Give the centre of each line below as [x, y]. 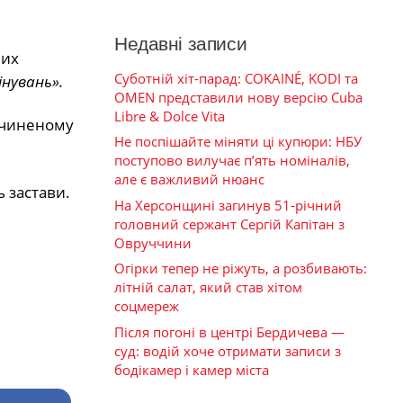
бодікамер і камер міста [192, 369]
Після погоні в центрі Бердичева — [229, 331]
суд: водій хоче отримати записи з [228, 350]
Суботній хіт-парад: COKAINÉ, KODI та [236, 78]
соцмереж [147, 306]
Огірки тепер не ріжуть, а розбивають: [241, 269]
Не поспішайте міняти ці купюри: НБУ [238, 142]
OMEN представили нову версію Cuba [238, 97]
